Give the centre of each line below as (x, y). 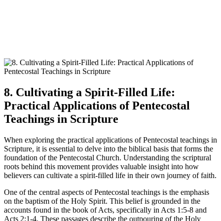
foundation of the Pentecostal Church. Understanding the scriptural (108, 158)
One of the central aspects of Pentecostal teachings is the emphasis (107, 192)
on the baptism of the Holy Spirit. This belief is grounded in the (102, 201)
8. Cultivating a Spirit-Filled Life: (90, 92)
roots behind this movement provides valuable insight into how (101, 167)
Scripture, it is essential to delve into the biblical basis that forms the (109, 149)
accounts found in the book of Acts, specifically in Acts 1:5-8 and (105, 210)
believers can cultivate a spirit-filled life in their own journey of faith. (110, 176)
